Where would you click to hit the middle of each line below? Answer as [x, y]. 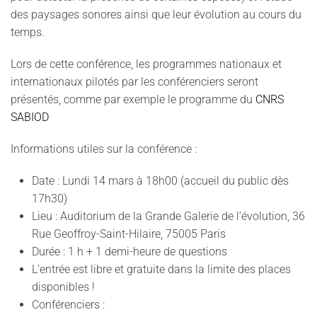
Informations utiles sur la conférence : [104, 149]
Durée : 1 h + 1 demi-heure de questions [129, 252]
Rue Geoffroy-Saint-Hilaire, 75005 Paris [129, 234]
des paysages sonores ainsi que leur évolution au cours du [156, 15]
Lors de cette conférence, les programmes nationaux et [146, 64]
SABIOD [30, 117]
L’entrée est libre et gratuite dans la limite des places [161, 269]
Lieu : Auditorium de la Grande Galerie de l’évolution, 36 [168, 216]
